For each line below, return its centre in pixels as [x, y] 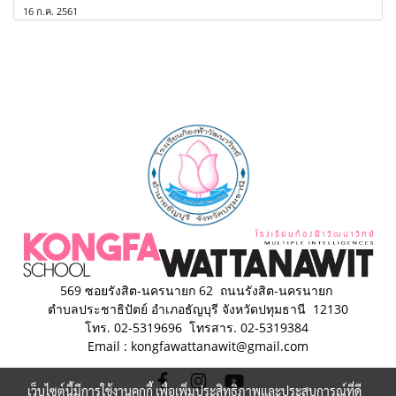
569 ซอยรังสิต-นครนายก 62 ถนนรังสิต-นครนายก [198, 290]
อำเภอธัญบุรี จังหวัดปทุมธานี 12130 [250, 308]
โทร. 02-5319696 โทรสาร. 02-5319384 [196, 327]
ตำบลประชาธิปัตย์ [99, 308]
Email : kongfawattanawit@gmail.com [198, 346]
